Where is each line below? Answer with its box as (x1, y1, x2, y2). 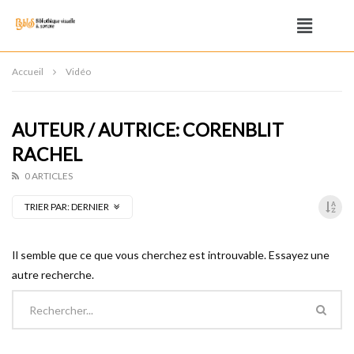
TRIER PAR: (24, 201, 70, 213)
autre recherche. (12, 268, 94, 281)
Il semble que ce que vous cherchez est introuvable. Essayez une (12, 248, 330, 262)
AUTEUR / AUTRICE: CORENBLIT (12, 119, 284, 141)
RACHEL (12, 143, 82, 165)
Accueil (12, 66, 43, 77)
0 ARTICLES (24, 170, 73, 182)
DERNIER (71, 201, 111, 213)
